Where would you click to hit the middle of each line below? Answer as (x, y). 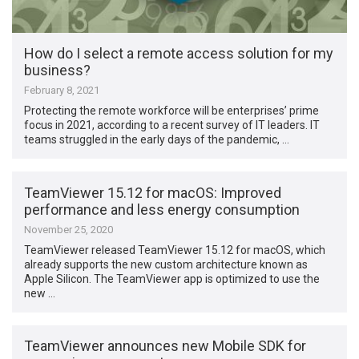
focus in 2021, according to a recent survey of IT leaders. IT (172, 125)
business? (58, 71)
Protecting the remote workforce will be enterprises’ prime (172, 111)
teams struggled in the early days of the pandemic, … (157, 140)
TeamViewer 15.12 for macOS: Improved (153, 192)
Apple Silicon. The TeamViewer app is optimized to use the (172, 278)
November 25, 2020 (69, 229)
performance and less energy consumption (162, 209)
